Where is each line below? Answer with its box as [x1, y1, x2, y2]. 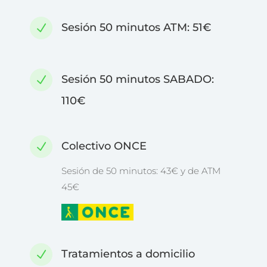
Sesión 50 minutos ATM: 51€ [61, 21, 211, 34]
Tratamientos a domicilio [61, 247, 195, 260]
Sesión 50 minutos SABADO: [61, 73, 214, 86]
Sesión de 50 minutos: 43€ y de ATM [61, 165, 221, 176]
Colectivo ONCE [61, 139, 147, 153]
